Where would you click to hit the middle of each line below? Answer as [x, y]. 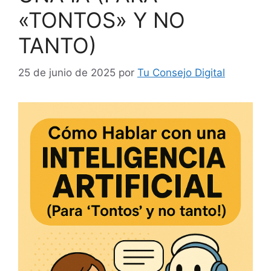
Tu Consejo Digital [181, 72]
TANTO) [57, 46]
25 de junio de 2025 [67, 72]
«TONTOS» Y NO [102, 20]
